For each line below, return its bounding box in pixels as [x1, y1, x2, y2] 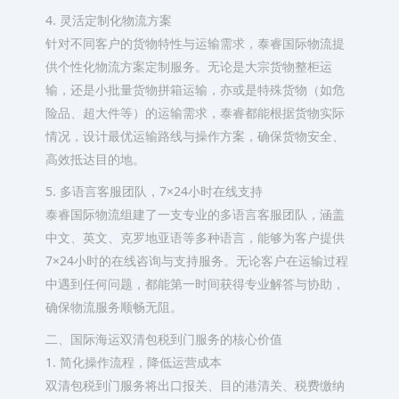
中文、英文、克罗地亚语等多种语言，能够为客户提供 [45, 229, 345, 246]
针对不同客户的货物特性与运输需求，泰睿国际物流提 [45, 35, 345, 52]
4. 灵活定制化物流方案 [45, 12, 172, 28]
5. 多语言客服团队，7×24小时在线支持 [45, 183, 263, 199]
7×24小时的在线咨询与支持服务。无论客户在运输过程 [45, 252, 348, 269]
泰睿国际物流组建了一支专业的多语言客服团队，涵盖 [45, 206, 345, 223]
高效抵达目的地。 [45, 151, 145, 167]
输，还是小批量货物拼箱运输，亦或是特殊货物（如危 [45, 81, 345, 98]
